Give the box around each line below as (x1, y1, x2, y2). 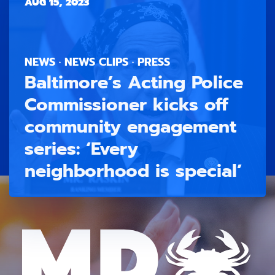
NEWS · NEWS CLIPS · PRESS (25, 53, 170, 71)
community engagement (25, 112, 236, 140)
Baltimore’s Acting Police (25, 68, 243, 96)
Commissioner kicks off (25, 90, 228, 118)
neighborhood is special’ (25, 157, 242, 184)
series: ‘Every (25, 134, 138, 162)
